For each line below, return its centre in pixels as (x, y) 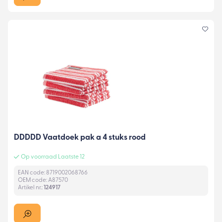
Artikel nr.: (31, 188)
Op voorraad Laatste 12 (53, 157)
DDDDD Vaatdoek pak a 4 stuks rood (80, 138)
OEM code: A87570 (43, 181)
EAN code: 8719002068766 (53, 173)
